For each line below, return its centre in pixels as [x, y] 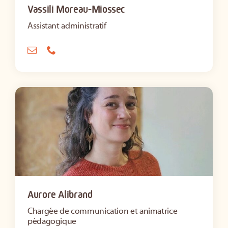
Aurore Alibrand [60, 194]
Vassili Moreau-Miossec [76, 9]
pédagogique [52, 221]
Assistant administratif [67, 26]
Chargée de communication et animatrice [103, 211]
